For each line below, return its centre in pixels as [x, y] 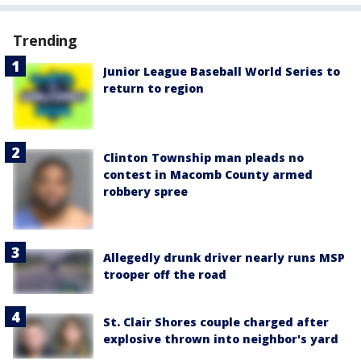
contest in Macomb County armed [208, 174]
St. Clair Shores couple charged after [216, 322]
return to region [154, 89]
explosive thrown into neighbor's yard [221, 338]
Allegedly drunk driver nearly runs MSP [224, 257]
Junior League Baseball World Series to [222, 72]
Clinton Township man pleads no [203, 157]
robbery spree [145, 191]
